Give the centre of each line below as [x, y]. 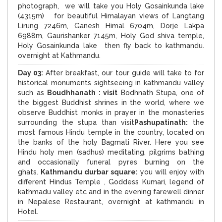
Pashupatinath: [161, 122]
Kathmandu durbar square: [89, 172]
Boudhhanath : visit [82, 92]
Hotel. [28, 211]
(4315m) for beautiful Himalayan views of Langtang [111, 16]
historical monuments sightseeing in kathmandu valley [111, 83]
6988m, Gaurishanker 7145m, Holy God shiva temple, [111, 35]
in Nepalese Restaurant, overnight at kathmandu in [111, 201]
